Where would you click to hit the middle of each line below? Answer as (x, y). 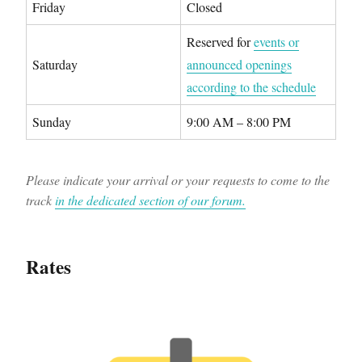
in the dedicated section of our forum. (150, 200)
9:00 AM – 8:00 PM (239, 122)
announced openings (239, 65)
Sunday (52, 122)
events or (276, 42)
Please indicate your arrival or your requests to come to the (178, 180)
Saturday (55, 65)
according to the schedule (251, 87)
